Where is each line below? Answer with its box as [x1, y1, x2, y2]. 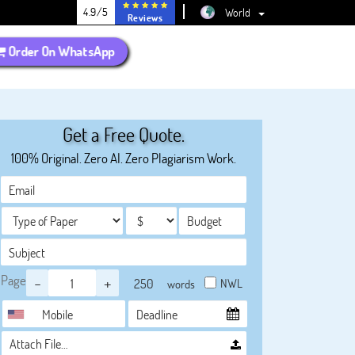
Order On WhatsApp [7, 42, 113, 60]
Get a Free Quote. [63, 122, 185, 147]
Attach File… [10, 335, 68, 352]
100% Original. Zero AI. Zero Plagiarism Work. [11, 149, 236, 167]
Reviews [127, 11, 162, 24]
